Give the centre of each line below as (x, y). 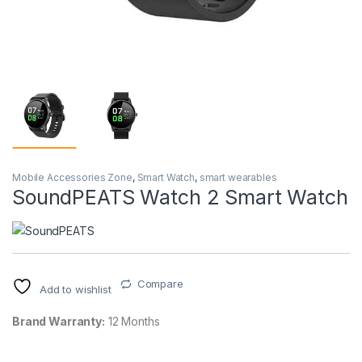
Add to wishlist (75, 290)
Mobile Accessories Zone (72, 178)
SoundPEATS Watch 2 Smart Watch (180, 198)
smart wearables (238, 178)
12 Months (132, 322)
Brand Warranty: (59, 322)
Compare (160, 284)
